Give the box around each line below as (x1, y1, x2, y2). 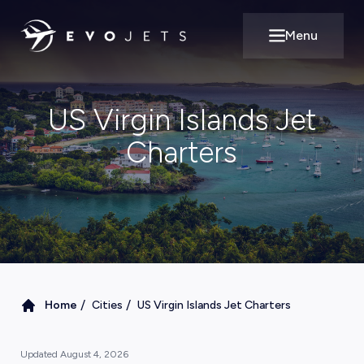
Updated (19, 349, 60, 360)
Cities (91, 298, 123, 312)
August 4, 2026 (59, 349, 128, 360)
